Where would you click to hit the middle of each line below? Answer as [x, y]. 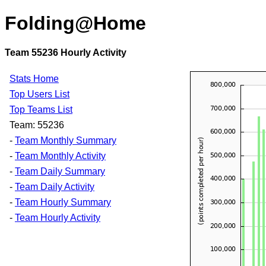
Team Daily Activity [55, 186]
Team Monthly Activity [60, 156]
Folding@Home [75, 23]
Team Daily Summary [60, 171]
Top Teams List [41, 109]
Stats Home [34, 78]
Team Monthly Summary [66, 140]
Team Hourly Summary [63, 202]
